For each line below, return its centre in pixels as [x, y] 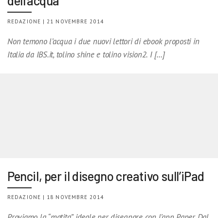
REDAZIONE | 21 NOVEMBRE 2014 [55, 21]
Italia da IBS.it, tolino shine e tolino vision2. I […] [86, 54]
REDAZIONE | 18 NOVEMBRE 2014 [55, 197]
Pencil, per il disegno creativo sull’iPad [106, 176]
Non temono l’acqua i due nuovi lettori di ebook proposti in [103, 41]
